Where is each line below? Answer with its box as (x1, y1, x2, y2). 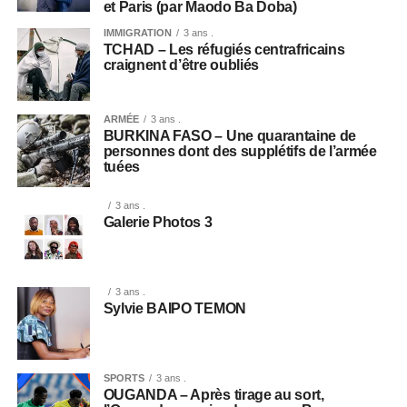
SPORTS (103, 372, 144, 383)
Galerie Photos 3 (103, 213, 213, 230)
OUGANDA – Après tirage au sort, (103, 386, 324, 402)
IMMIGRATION (103, 26, 172, 38)
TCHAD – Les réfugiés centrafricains (103, 41, 345, 57)
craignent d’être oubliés (103, 56, 259, 73)
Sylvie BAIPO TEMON (103, 300, 246, 316)
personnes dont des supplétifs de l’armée (103, 143, 377, 159)
